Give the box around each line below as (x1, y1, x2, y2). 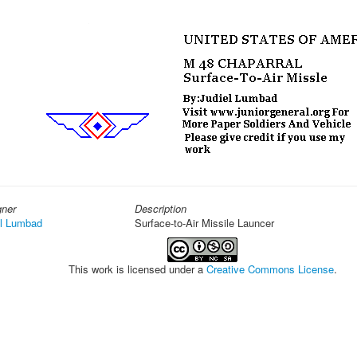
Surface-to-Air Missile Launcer (135, 215, 274, 230)
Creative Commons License (206, 261, 334, 277)
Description (135, 201, 186, 216)
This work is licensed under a (68, 261, 206, 277)
